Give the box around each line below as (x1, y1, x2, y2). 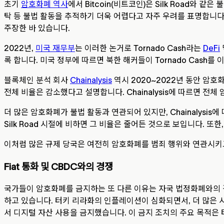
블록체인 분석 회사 (4, 75, 70, 85)
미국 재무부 (35, 43, 75, 53)
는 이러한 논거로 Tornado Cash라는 (75, 43, 203, 53)
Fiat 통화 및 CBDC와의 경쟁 (4, 161, 113, 172)
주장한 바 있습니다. (4, 23, 70, 33)
